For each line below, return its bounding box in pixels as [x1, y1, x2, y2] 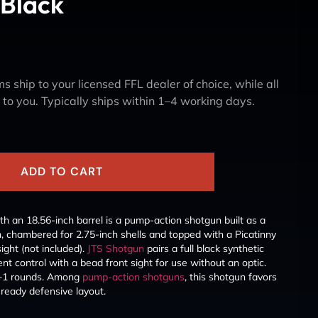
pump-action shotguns [82, 270, 185, 283]
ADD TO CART [21, 164, 104, 180]
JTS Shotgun [87, 241, 144, 255]
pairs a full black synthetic [144, 241, 264, 255]
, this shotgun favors [185, 270, 277, 283]
